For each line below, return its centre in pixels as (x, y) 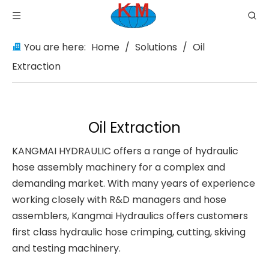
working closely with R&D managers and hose (119, 200)
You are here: (55, 47)
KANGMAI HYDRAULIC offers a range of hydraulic (125, 151)
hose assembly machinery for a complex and (119, 167)
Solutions (156, 47)
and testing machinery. (66, 248)
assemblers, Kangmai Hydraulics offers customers (130, 216)
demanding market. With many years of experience (134, 183)
